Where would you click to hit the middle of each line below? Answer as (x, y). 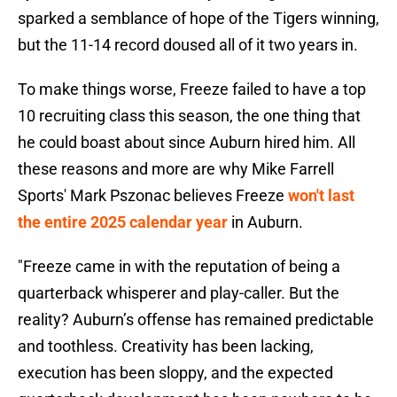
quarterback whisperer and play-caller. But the (179, 293)
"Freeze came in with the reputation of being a (179, 267)
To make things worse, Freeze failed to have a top (192, 90)
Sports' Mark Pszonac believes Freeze (153, 196)
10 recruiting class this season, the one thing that (189, 116)
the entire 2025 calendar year (123, 222)
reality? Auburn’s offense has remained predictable (196, 320)
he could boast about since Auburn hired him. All (187, 143)
